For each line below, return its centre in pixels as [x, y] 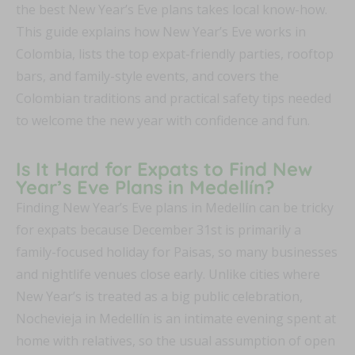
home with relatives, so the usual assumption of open [176, 341]
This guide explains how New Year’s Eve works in [161, 32]
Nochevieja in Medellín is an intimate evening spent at [176, 319]
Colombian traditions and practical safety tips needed [174, 99]
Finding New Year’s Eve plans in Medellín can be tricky [175, 208]
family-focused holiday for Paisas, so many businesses [177, 252]
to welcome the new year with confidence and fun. [163, 121]
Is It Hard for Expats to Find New [164, 169]
